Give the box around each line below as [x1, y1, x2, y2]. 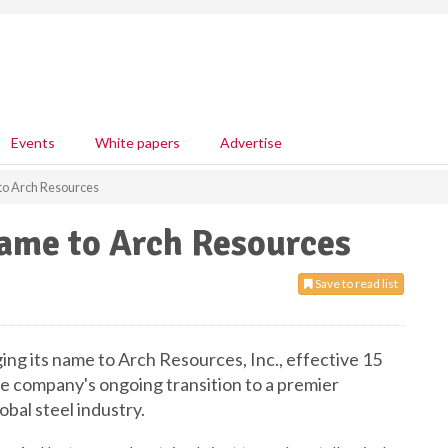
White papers [95, 134, 180, 151]
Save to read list [313, 276, 398, 291]
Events [11, 134, 55, 151]
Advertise [220, 134, 282, 151]
